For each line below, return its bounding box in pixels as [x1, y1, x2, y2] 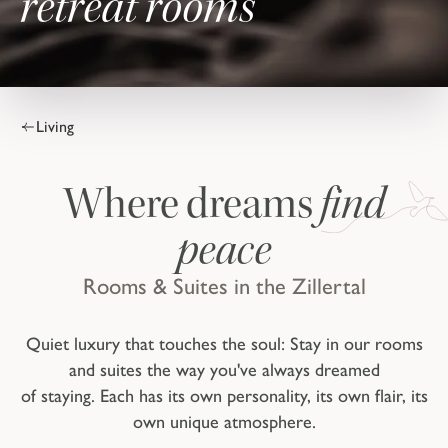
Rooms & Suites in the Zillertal [82, 273, 366, 301]
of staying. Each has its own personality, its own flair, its [20, 385, 428, 408]
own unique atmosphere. [132, 411, 316, 434]
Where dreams [63, 178, 320, 231]
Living [36, 117, 74, 137]
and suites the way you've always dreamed [68, 359, 380, 382]
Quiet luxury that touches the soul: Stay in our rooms [25, 333, 423, 356]
